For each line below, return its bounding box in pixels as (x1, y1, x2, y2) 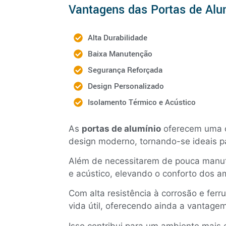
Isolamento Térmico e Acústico (87, 96, 196, 108)
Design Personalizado (87, 80, 164, 92)
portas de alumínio (82, 123, 161, 134)
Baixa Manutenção (87, 48, 152, 60)
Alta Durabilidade (87, 32, 147, 43)
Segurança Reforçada (87, 64, 162, 76)
